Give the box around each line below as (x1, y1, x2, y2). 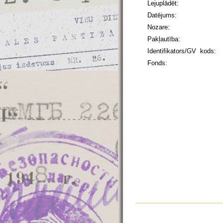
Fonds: (147, 59, 167, 67)
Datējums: (147, 11, 177, 19)
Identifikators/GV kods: (147, 47, 216, 55)
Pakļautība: (147, 35, 180, 43)
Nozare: (147, 23, 170, 31)
